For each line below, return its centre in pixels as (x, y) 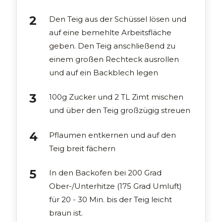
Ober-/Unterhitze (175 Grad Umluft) (116, 186)
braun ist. (66, 213)
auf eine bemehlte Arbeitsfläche (111, 32)
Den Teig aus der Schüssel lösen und (118, 19)
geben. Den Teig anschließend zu (112, 46)
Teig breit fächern (83, 148)
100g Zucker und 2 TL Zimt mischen (116, 97)
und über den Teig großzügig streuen (120, 111)
